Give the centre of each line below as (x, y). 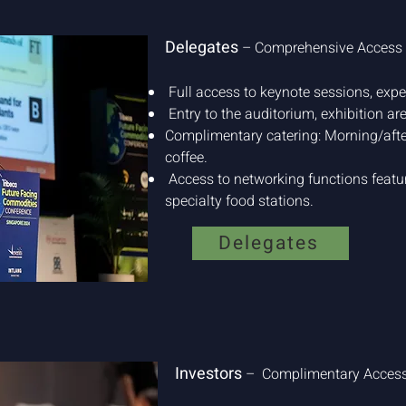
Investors (208, 374)
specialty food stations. (239, 201)
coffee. (186, 158)
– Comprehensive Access (322, 48)
